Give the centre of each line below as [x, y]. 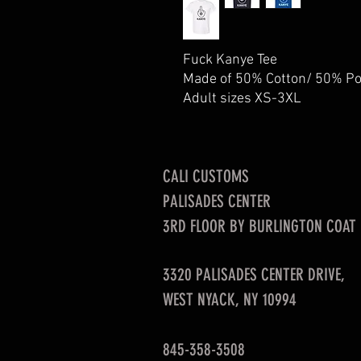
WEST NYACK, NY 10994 [230, 300]
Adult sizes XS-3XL [242, 99]
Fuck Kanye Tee [230, 60]
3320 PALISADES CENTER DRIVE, [254, 275]
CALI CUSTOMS [206, 176]
